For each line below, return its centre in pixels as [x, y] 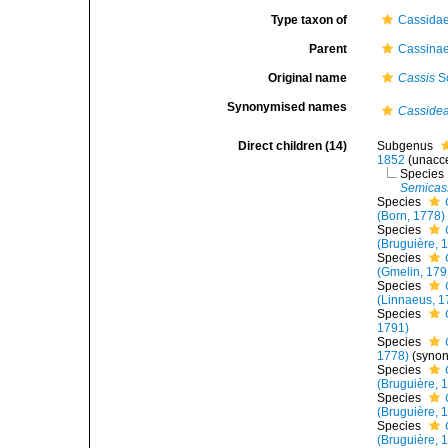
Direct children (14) [293, 146]
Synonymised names [287, 107]
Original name [308, 78]
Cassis [417, 78]
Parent [328, 49]
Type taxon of [309, 20]
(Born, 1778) [411, 216]
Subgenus [407, 146]
